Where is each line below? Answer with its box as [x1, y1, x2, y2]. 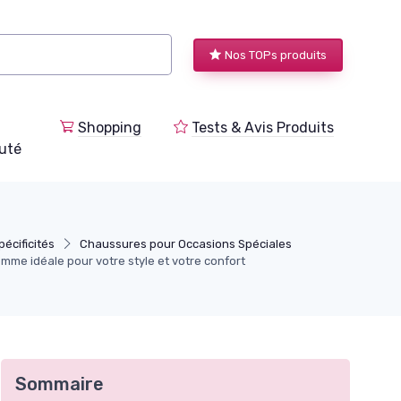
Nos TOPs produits [225, 47, 327, 62]
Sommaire [15, 372, 104, 395]
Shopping [78, 118, 141, 136]
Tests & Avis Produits [192, 118, 334, 136]
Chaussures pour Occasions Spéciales [79, 236, 292, 251]
